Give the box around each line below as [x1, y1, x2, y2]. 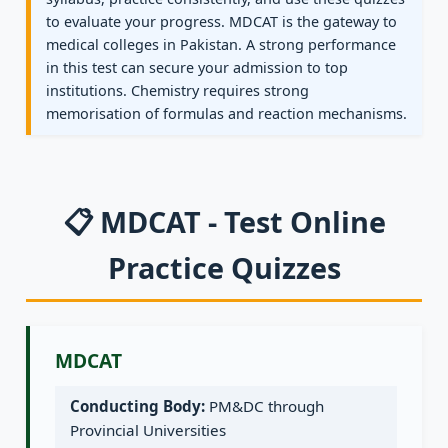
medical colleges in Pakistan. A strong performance [46, 35, 396, 55]
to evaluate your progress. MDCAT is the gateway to [46, 12, 397, 32]
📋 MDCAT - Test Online [62, 202, 386, 242]
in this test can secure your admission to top [46, 58, 348, 78]
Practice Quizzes [107, 248, 341, 288]
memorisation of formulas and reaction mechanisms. [46, 104, 407, 124]
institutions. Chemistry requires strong [46, 81, 309, 101]
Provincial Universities [70, 420, 226, 441]
